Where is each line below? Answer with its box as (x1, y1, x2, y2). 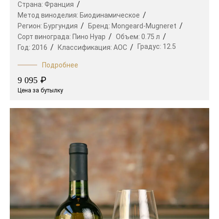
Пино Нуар (72, 32, 106, 41)
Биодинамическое (80, 11, 140, 19)
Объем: (116, 32, 141, 41)
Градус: (137, 42, 163, 50)
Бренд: (88, 22, 111, 30)
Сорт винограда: (18, 32, 72, 41)
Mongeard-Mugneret (111, 22, 176, 30)
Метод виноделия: (18, 11, 80, 19)
